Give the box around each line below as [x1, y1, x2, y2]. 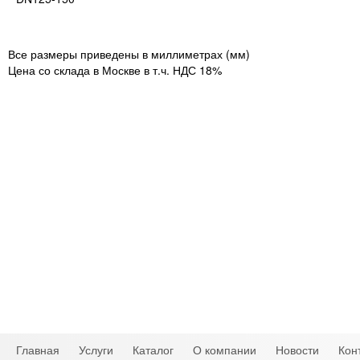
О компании [193, 342, 256, 358]
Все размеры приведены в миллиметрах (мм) [8, 46, 250, 62]
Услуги [79, 342, 113, 358]
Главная [16, 342, 59, 358]
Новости [276, 342, 319, 358]
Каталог [133, 342, 174, 358]
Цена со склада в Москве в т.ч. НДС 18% [8, 62, 222, 78]
